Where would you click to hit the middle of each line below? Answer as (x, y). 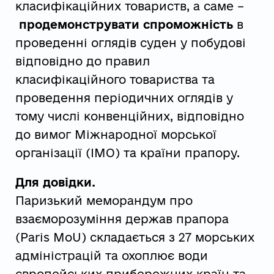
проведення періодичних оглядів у (124, 98)
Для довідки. (55, 183)
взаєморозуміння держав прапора (122, 219)
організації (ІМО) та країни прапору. (127, 153)
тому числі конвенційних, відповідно (129, 117)
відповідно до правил (82, 61)
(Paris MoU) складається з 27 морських (135, 238)
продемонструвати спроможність (126, 25)
